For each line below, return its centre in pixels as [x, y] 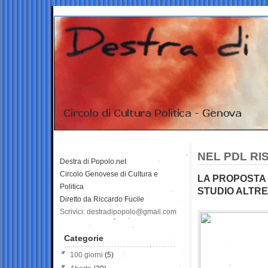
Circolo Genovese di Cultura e [109, 174]
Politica [72, 186]
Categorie [84, 238]
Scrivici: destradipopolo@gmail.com [118, 211]
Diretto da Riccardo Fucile [102, 199]
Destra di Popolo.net [93, 161]
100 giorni [86, 255]
